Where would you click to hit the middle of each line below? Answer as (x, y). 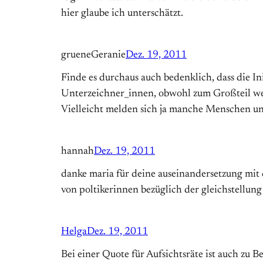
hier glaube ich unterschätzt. (122, 14)
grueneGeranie (93, 55)
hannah (77, 152)
